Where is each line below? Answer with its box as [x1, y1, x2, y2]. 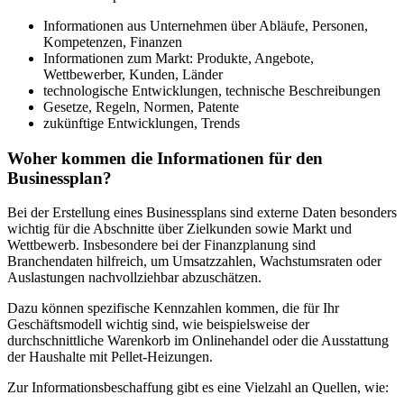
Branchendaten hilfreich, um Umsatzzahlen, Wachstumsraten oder [7, 253, 381, 270]
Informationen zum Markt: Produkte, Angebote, [43, 50, 314, 66]
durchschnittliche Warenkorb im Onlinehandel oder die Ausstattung [7, 333, 389, 349]
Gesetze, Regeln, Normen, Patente [43, 98, 239, 115]
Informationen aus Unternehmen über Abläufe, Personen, [43, 17, 368, 33]
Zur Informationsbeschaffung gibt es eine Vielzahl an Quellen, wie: [7, 380, 389, 396]
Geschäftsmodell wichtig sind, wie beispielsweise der [7, 317, 309, 333]
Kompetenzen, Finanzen [43, 33, 182, 50]
